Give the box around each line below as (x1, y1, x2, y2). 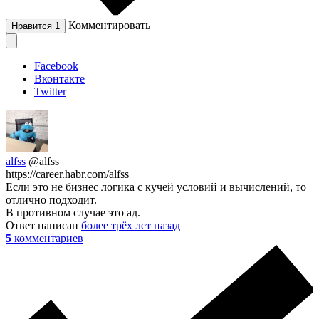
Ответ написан (6, 219, 81, 231)
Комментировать (68, 19, 150, 31)
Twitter (34, 85, 66, 98)
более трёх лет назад (81, 219, 180, 231)
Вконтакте (34, 72, 85, 85)
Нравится (11, 20, 55, 31)
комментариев (14, 231, 83, 244)
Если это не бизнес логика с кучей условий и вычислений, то (6, 180, 306, 193)
